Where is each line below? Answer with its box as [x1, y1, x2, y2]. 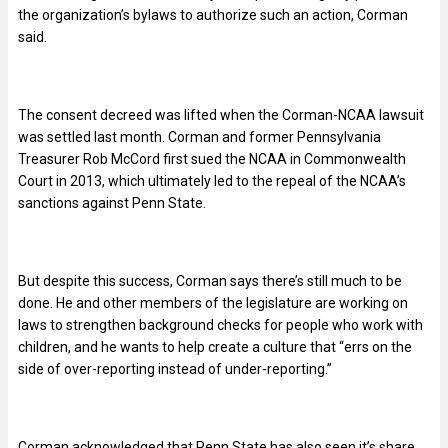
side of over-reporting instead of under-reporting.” [18, 360, 332, 377]
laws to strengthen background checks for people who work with [18, 316, 423, 333]
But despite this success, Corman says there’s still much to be [18, 272, 402, 289]
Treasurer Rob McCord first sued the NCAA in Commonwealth [18, 150, 406, 167]
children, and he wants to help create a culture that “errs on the [18, 338, 412, 355]
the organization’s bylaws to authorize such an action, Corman [18, 6, 408, 23]
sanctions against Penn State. [18, 194, 206, 211]
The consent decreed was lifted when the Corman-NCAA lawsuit [18, 106, 424, 123]
